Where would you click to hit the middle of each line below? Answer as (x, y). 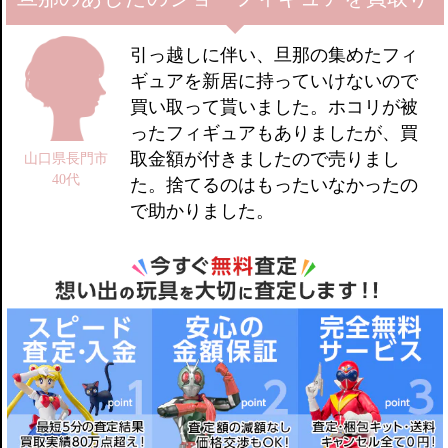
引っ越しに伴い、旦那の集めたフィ (274, 55)
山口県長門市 (66, 158)
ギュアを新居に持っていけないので (274, 81)
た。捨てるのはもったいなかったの (274, 185)
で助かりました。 (202, 211)
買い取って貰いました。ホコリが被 (274, 107)
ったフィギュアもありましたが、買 (274, 133)
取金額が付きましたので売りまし (265, 159)
